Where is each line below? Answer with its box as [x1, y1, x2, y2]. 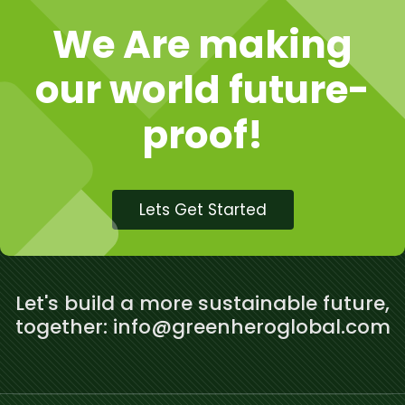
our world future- [35, 63, 370, 117]
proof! [142, 108, 263, 162]
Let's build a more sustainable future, [15, 289, 390, 317]
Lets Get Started [138, 199, 267, 221]
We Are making [52, 18, 353, 71]
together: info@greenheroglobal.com [14, 313, 391, 341]
